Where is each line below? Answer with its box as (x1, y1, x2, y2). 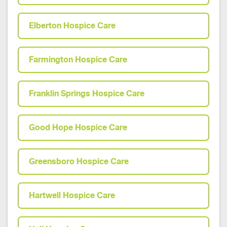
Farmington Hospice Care (29, 55, 127, 64)
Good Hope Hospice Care (29, 123, 127, 132)
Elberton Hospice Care (29, 21, 116, 30)
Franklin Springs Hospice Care (29, 89, 144, 98)
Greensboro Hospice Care (29, 157, 129, 166)
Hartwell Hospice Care (29, 191, 115, 200)
